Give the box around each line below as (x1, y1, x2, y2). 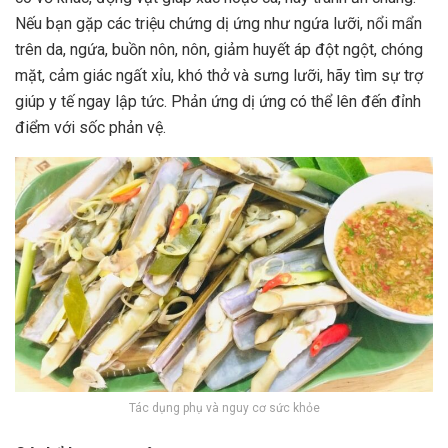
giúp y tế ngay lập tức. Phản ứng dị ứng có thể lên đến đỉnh (15, 91, 421, 111)
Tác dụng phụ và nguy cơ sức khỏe (128, 400, 320, 415)
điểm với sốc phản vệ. (15, 117, 166, 137)
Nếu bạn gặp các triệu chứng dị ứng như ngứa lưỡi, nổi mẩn (15, 13, 422, 33)
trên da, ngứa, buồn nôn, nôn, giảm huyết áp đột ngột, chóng (15, 39, 423, 59)
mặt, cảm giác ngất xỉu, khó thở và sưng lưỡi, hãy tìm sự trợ (15, 65, 423, 85)
